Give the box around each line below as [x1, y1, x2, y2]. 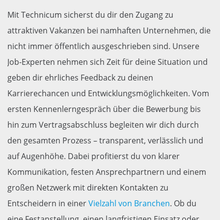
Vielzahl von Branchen [88, 198, 170, 209]
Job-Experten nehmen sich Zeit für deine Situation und [7, 56, 208, 67]
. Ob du [170, 198, 196, 209]
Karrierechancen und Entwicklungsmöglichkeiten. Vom [7, 88, 209, 99]
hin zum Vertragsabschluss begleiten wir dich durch [7, 119, 199, 130]
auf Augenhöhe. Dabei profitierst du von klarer [7, 151, 180, 162]
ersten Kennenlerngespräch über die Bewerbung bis [7, 104, 201, 114]
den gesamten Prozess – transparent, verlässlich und [7, 135, 203, 146]
